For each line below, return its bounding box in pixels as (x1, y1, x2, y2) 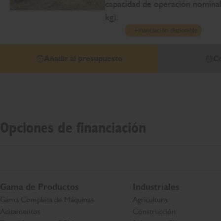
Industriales (132, 182, 179, 192)
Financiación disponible (135, 26, 198, 35)
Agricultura (132, 195, 167, 204)
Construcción (132, 207, 176, 216)
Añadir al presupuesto (43, 53, 122, 63)
